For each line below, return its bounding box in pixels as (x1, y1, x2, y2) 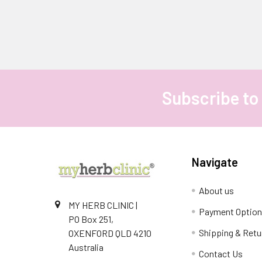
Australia (68, 241, 104, 253)
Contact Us (199, 247, 243, 259)
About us (199, 184, 235, 196)
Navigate (192, 154, 239, 169)
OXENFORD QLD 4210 (68, 227, 151, 239)
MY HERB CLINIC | (68, 199, 137, 211)
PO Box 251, (68, 213, 113, 225)
